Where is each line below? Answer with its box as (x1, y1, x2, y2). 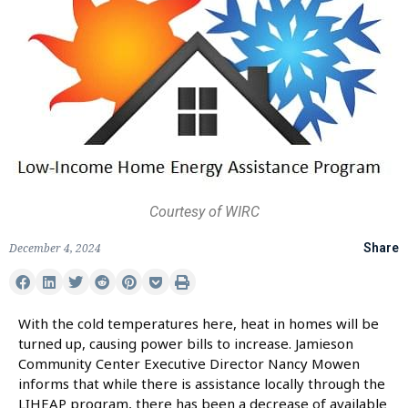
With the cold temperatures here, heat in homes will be (18, 314, 379, 333)
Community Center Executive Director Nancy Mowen (18, 354, 360, 373)
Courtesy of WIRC (148, 203, 260, 220)
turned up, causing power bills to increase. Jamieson (18, 334, 353, 353)
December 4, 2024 (9, 240, 101, 256)
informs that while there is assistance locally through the (18, 374, 385, 393)
